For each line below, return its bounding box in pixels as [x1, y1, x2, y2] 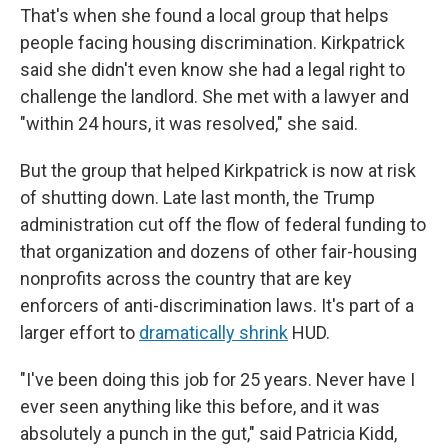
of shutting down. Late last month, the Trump [20, 187, 375, 208]
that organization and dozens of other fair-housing [20, 241, 417, 262]
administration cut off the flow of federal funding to [20, 214, 426, 235]
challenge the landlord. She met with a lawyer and [20, 86, 409, 107]
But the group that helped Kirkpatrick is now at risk [20, 160, 416, 181]
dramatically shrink [139, 322, 288, 343]
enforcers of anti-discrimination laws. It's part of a [20, 295, 414, 316]
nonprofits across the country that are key [20, 268, 352, 289]
